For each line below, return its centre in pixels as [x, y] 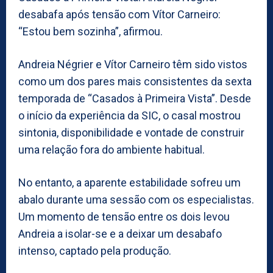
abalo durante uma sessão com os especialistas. [136, 199]
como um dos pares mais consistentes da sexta [135, 81]
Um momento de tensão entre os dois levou [124, 216]
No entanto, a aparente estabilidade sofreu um [129, 182]
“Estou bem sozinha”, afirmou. [90, 31]
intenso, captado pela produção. [95, 250]
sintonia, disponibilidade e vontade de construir [131, 132]
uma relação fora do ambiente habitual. [112, 149]
